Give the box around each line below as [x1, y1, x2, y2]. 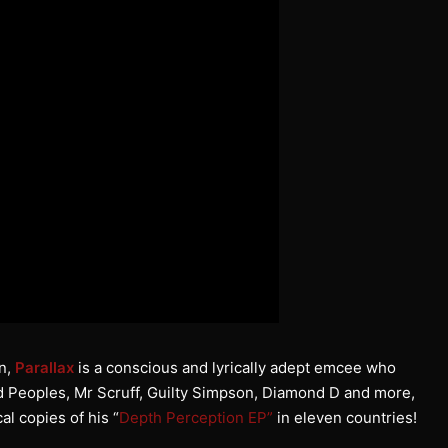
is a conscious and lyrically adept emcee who [74, 357, 396, 377]
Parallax [15, 357, 74, 377]
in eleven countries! [273, 407, 417, 427]
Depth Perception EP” [119, 407, 273, 427]
